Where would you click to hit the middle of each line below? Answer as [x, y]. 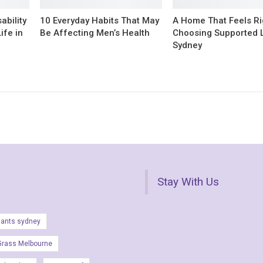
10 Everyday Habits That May [100, 20]
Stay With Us [188, 181]
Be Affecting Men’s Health [95, 33]
